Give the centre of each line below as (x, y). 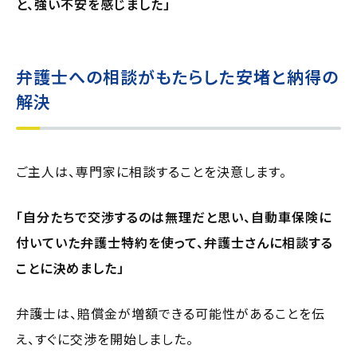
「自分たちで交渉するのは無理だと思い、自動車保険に (174, 216)
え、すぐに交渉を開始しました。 (105, 338)
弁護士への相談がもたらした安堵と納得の (177, 76)
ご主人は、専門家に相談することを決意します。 (151, 171)
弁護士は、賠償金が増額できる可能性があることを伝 (171, 313)
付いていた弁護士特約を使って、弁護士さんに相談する (175, 242)
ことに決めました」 (70, 267)
